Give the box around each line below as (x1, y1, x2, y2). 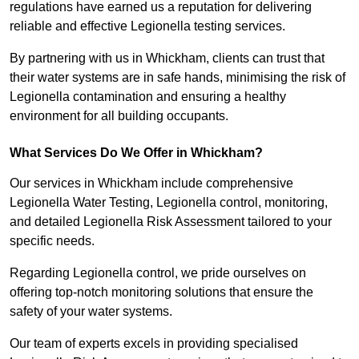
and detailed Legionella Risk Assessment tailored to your (10, 215, 332, 229)
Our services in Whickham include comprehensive (10, 176, 293, 191)
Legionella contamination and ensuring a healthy (10, 90, 286, 104)
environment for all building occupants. (10, 109, 228, 123)
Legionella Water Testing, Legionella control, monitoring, (10, 196, 328, 210)
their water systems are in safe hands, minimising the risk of (10, 71, 345, 85)
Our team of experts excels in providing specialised (10, 337, 298, 351)
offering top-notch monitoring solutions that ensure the (10, 285, 313, 300)
